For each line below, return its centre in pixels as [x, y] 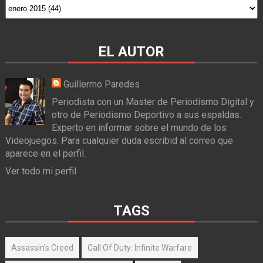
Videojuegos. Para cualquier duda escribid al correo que [119, 141]
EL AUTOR [131, 52]
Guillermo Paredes [101, 85]
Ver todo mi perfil [41, 171]
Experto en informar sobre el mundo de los [139, 128]
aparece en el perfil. [45, 154]
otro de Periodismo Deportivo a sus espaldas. [146, 115]
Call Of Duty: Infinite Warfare [139, 248]
